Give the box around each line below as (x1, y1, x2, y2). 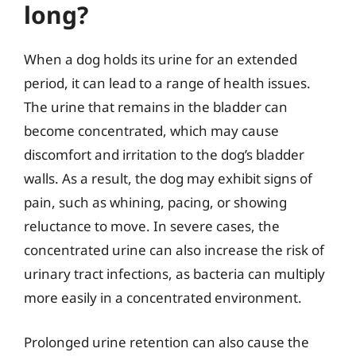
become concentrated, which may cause (24, 122, 279, 140)
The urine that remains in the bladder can (24, 98, 288, 116)
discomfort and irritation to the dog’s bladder (24, 145, 304, 164)
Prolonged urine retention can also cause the (24, 332, 309, 351)
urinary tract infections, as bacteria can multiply (24, 265, 325, 283)
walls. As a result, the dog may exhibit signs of (24, 169, 312, 188)
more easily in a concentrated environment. (24, 288, 302, 307)
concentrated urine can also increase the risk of (24, 241, 324, 259)
